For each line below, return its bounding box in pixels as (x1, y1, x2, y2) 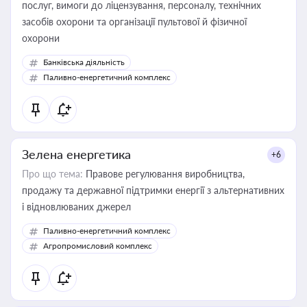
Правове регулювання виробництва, (83, 168, 245, 180)
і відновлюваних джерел (22, 201, 131, 212)
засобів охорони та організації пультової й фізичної (22, 16, 247, 27)
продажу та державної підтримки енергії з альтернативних (22, 184, 284, 196)
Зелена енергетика (22, 147, 131, 162)
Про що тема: (22, 168, 83, 180)
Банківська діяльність (43, 57, 125, 67)
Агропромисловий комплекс (43, 241, 152, 251)
